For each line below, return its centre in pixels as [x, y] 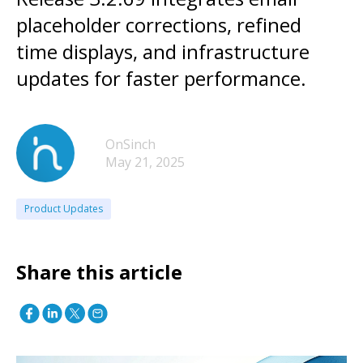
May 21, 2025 [145, 162]
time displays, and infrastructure [163, 51]
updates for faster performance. [161, 78]
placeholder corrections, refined [159, 25]
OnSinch [130, 144]
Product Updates [64, 209]
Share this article [99, 272]
